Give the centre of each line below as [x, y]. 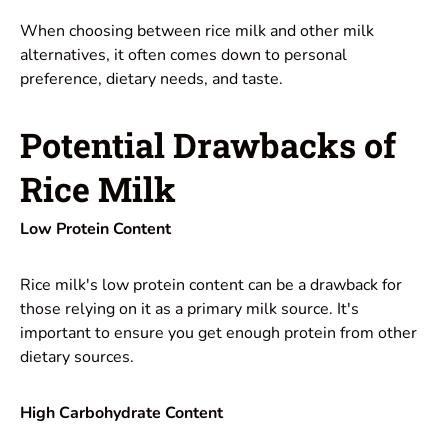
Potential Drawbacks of [208, 144]
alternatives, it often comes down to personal [183, 54]
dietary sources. [77, 357]
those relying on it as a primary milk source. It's [189, 309]
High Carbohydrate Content [121, 413]
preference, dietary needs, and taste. [151, 78]
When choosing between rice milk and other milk [197, 30]
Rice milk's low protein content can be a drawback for [211, 285]
